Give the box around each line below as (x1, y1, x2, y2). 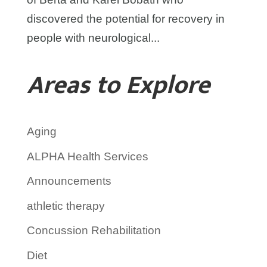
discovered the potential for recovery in (26, 13, 225, 25)
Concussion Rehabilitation (26, 224, 161, 237)
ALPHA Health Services (26, 150, 148, 163)
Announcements (26, 175, 111, 187)
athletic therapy (26, 199, 105, 212)
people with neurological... (26, 32, 160, 44)
